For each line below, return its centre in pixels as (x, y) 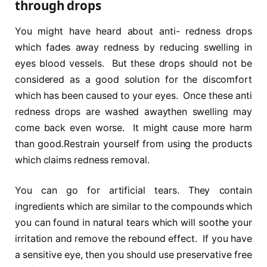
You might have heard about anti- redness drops (133, 31)
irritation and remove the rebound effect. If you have (133, 239)
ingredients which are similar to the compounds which (133, 207)
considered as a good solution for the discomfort (133, 79)
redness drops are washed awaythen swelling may (133, 111)
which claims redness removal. (82, 160)
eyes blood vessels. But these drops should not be (133, 63)
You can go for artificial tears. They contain (133, 191)
